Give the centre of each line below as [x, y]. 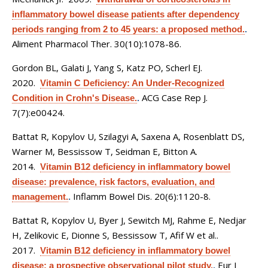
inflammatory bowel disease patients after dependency [126, 14]
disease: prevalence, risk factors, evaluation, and [113, 182]
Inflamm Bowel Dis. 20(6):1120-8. [142, 196]
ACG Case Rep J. [175, 98]
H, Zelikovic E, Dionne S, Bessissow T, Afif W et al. [114, 235]
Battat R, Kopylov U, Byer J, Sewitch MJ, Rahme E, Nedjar [129, 220]
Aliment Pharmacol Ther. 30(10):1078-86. [97, 44]
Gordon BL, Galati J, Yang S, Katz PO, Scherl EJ [106, 68]
